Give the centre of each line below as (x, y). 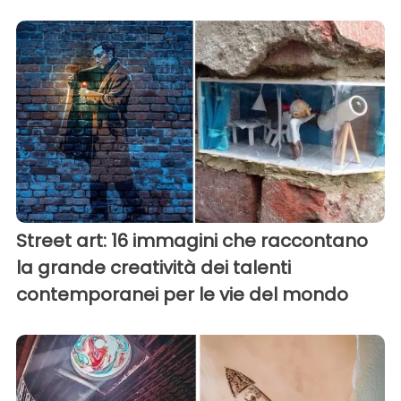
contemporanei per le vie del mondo (182, 294)
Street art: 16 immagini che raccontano (192, 240)
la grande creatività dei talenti (154, 267)
